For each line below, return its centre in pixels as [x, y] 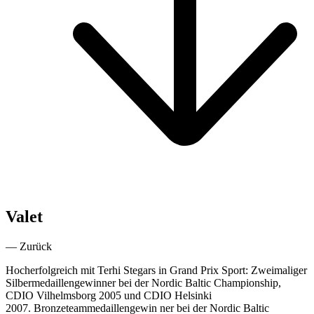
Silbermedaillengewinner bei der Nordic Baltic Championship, [143, 282]
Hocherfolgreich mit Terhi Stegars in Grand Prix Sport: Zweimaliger [156, 270]
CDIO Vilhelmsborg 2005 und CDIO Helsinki [109, 295]
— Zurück [29, 246]
